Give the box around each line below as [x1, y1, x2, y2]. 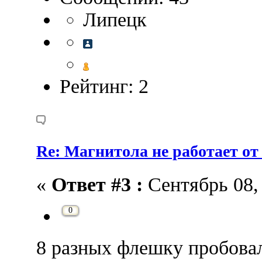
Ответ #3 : [51, 174, 143, 195]
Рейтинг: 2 [60, 75, 149, 97]
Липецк [83, 8, 147, 30]
